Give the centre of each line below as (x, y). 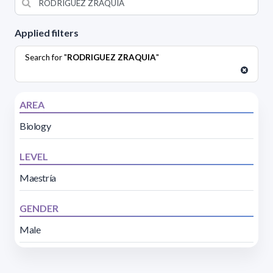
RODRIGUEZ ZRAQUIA (112, 57)
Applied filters (47, 32)
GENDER (39, 208)
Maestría (38, 177)
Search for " (46, 57)
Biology (35, 126)
